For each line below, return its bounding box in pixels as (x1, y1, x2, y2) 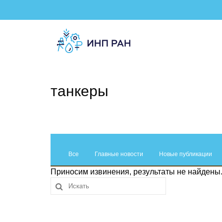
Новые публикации (159, 151, 212, 158)
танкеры (51, 83, 109, 99)
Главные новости (95, 151, 143, 158)
